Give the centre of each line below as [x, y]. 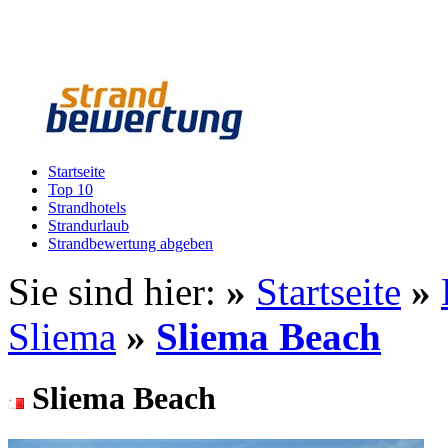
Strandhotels [87, 207]
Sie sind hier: [117, 291]
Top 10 [70, 189]
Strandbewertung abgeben [130, 243]
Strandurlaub [88, 225]
